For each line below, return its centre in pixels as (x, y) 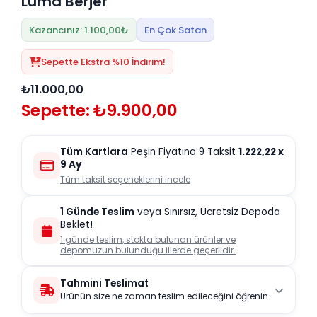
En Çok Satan (175, 30)
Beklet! (76, 225)
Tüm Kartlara (94, 152)
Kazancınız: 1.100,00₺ (79, 30)
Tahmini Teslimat (104, 284)
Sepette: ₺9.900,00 (99, 111)
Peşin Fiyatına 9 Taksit (183, 152)
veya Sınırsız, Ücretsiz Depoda (207, 212)
